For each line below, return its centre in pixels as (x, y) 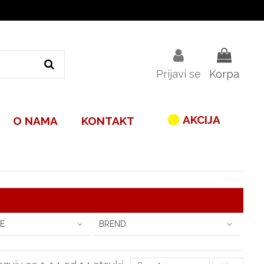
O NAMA (36, 121)
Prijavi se (178, 74)
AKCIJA (201, 119)
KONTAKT (108, 121)
